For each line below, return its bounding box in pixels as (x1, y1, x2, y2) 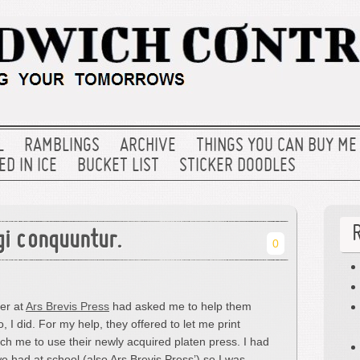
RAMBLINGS (24, 137, 100, 155)
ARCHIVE (120, 137, 176, 155)
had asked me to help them (109, 300, 252, 313)
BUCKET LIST (77, 157, 159, 175)
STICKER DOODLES (179, 157, 296, 175)
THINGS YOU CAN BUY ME (196, 137, 357, 155)
